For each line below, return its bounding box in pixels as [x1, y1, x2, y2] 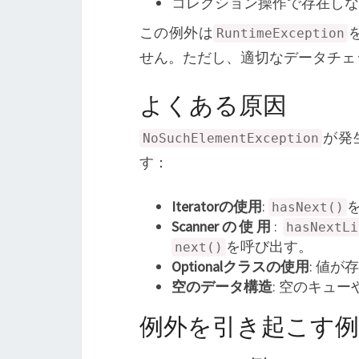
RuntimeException [216, 26, 345, 41]
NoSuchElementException [143, 131, 319, 146]
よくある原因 [139, 90, 287, 119]
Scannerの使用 [171, 217, 274, 236]
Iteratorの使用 [171, 197, 262, 216]
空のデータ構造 [171, 277, 272, 296]
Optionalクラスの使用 [171, 257, 309, 276]
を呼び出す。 [226, 237, 313, 256]
